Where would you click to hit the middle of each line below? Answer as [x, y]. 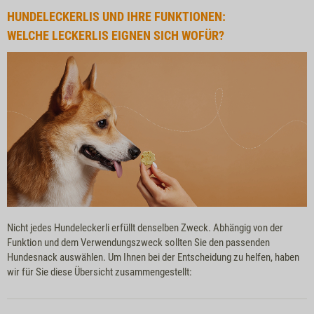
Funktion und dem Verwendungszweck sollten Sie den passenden [138, 242]
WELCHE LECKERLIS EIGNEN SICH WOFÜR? [116, 35]
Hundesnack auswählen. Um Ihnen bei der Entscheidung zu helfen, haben [153, 257]
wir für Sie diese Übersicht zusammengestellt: [100, 272]
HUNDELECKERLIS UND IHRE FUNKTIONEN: [116, 16]
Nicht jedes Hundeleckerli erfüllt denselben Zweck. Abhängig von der [145, 227]
